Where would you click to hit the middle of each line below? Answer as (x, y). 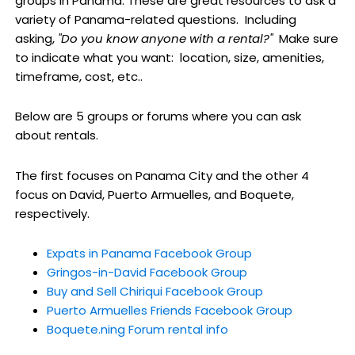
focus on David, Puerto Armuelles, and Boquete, (154, 194)
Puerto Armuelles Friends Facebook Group (169, 310)
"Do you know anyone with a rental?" (168, 39)
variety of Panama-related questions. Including (155, 20)
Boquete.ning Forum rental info (137, 329)
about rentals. (56, 136)
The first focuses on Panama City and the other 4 (162, 175)
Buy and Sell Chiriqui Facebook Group (155, 291)
